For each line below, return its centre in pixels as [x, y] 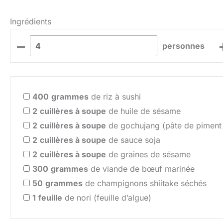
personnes [184, 46]
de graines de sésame [148, 155]
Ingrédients [31, 22]
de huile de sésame [143, 111]
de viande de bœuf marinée [141, 169]
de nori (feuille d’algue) [107, 198]
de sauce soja [133, 140]
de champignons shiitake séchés [145, 183]
